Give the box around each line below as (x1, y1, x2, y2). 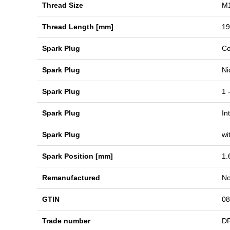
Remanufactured (42, 174, 100, 182)
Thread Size (42, 1, 83, 9)
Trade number (42, 217, 90, 225)
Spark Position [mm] (42, 152, 113, 160)
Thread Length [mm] (42, 23, 113, 31)
